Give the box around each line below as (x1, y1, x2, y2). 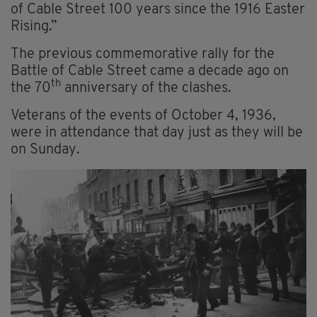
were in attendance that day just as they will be (11, 125, 303, 140)
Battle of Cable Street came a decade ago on (11, 64, 289, 79)
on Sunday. (11, 142, 80, 157)
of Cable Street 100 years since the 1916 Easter (11, 2, 305, 17)
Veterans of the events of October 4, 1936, (11, 108, 276, 123)
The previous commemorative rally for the (11, 47, 275, 62)
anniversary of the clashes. (61, 81, 231, 96)
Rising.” (11, 19, 57, 34)
